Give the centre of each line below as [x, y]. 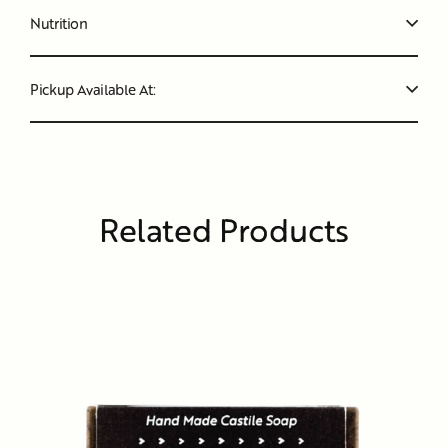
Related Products [224, 229]
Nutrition [59, 22]
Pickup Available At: [93, 88]
